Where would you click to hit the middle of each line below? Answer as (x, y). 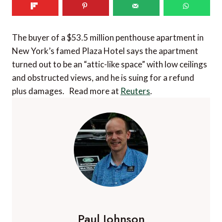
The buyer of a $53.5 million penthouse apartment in (108, 38)
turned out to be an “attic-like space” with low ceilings (110, 64)
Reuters (135, 91)
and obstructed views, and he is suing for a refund (103, 78)
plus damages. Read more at (66, 91)
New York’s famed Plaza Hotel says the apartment (105, 51)
